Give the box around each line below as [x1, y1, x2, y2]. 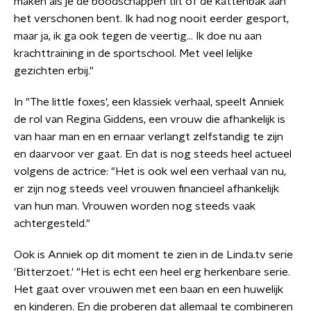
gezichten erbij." [14, 65, 94, 76]
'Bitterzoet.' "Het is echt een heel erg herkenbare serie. [14, 267, 290, 278]
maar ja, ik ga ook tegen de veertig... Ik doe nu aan [14, 31, 262, 42]
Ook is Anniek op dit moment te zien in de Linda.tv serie [14, 249, 293, 260]
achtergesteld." [14, 218, 90, 229]
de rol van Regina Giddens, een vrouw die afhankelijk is [14, 114, 285, 125]
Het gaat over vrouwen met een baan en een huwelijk [14, 284, 283, 295]
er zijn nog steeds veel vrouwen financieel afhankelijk [14, 183, 279, 194]
